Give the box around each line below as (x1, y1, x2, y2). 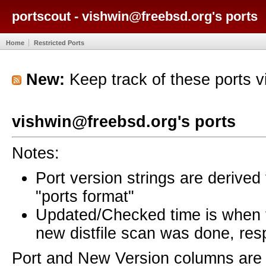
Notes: (12, 144, 59, 162)
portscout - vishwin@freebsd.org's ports (12, 8, 258, 24)
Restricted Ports (34, 39, 84, 46)
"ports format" (36, 187, 134, 205)
